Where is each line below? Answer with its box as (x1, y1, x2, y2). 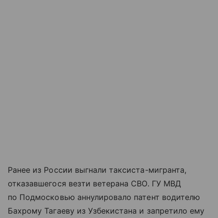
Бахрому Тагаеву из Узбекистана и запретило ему (8, 206, 205, 216)
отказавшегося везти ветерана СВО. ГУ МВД (8, 179, 181, 189)
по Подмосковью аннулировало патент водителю (8, 192, 200, 202)
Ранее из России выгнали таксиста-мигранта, (8, 165, 187, 175)
